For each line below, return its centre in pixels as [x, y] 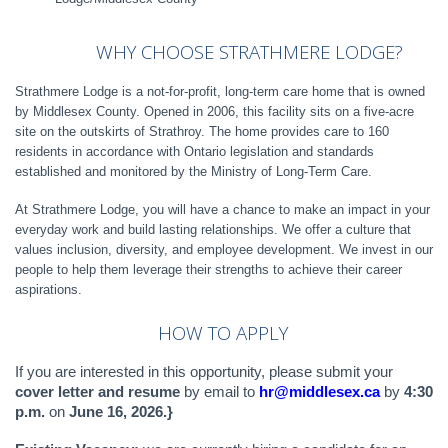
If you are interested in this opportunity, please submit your [204, 372]
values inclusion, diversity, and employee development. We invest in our [224, 249]
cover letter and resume [99, 392]
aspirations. [48, 289]
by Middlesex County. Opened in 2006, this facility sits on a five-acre [214, 111]
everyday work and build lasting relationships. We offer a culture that [213, 229]
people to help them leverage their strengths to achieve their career [208, 269]
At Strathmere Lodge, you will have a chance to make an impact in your [222, 209]
